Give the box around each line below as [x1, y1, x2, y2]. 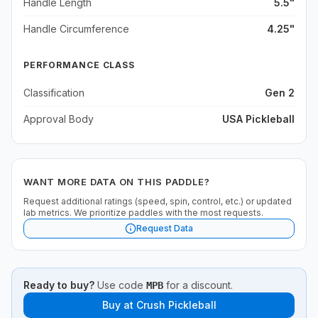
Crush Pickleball [136, 299, 216, 311]
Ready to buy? [23, 279, 94, 291]
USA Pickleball [222, 113, 295, 125]
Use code [94, 279, 146, 291]
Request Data [136, 223, 193, 234]
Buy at [102, 299, 136, 311]
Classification [23, 87, 84, 99]
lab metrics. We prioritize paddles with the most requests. [23, 207, 263, 218]
